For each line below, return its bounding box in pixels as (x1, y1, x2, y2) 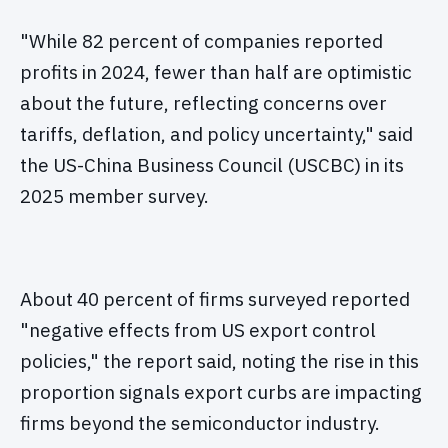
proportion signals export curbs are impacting (20, 380, 422, 405)
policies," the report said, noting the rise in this (20, 349, 419, 374)
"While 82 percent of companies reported (20, 29, 383, 54)
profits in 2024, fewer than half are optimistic (20, 60, 412, 85)
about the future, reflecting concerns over (20, 91, 387, 116)
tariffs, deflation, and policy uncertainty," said (20, 122, 413, 147)
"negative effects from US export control (20, 318, 376, 343)
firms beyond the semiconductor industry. (20, 411, 380, 436)
